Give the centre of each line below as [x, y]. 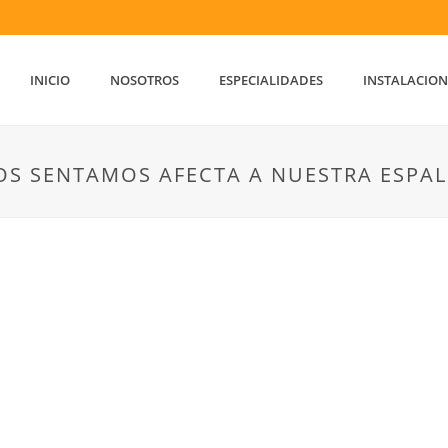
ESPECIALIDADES [271, 80]
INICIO [50, 80]
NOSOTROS [145, 80]
